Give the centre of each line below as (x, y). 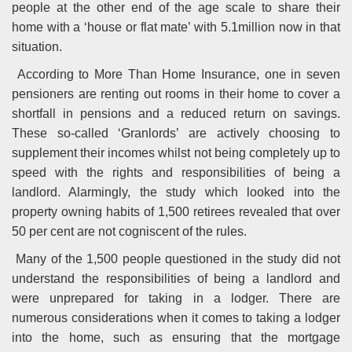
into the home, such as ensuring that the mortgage (176, 338)
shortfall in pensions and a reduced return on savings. (176, 114)
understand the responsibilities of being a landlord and (176, 279)
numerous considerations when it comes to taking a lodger (176, 318)
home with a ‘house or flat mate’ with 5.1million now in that (176, 27)
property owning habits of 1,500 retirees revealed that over (176, 212)
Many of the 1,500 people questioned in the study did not (178, 259)
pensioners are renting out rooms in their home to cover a (176, 94)
